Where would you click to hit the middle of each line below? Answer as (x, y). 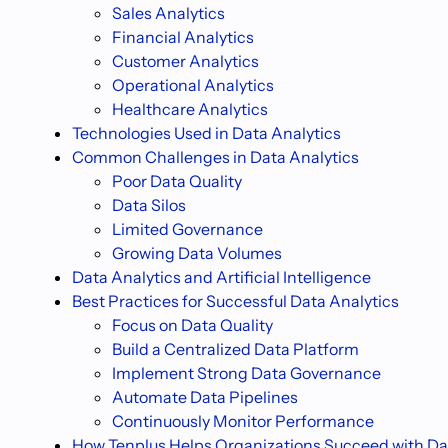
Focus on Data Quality (192, 325)
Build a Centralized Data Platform (235, 349)
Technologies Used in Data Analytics (206, 133)
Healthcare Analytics (190, 109)
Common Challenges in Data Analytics (215, 157)
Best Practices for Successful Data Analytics (235, 301)
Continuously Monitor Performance (243, 421)
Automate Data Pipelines (205, 397)
